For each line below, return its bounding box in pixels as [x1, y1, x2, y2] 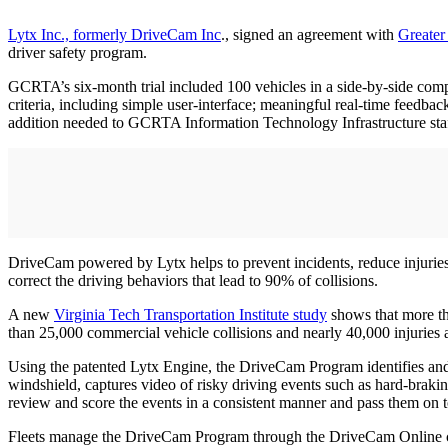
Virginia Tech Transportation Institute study [54, 306, 327, 324]
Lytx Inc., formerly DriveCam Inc [8, 26, 221, 44]
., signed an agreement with [221, 26, 398, 44]
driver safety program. [8, 44, 147, 62]
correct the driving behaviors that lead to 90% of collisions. [8, 272, 378, 290]
